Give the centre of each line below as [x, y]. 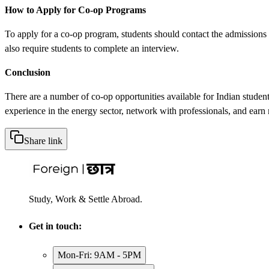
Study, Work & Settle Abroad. [86, 199]
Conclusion [28, 72]
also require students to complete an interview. [92, 48]
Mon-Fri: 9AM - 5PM [99, 255]
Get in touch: [55, 226]
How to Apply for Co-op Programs [75, 10]
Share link [43, 141]
